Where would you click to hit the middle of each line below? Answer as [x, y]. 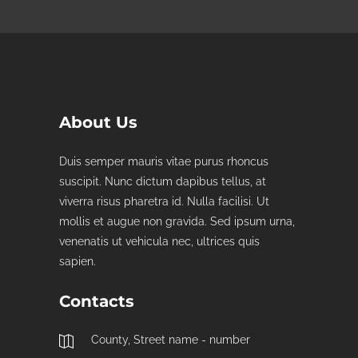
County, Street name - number [171, 340]
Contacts [97, 301]
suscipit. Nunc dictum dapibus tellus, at [163, 181]
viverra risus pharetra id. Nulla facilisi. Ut [164, 201]
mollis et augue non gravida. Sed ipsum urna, [177, 221]
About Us [98, 122]
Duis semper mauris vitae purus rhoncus [164, 161]
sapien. [78, 261]
